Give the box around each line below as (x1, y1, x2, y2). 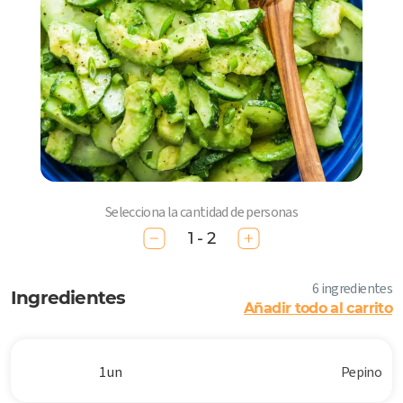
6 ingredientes (311, 279, 392, 299)
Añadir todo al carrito (244, 300, 392, 318)
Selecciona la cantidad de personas (104, 202, 299, 221)
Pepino (340, 363, 381, 382)
